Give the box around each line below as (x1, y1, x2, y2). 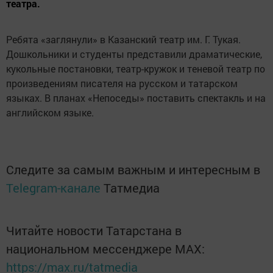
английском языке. (6, 106, 94, 119)
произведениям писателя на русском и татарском (6, 77, 238, 90)
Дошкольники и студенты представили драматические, (6, 48, 262, 60)
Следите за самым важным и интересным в (6, 161, 260, 177)
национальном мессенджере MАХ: (6, 241, 205, 257)
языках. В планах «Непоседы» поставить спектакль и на (6, 91, 266, 104)
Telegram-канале (6, 180, 101, 196)
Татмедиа (104, 180, 160, 196)
